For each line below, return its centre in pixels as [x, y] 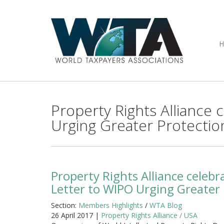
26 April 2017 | [76, 215]
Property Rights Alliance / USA [149, 215]
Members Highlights [111, 205]
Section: [65, 205]
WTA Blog [166, 205]
